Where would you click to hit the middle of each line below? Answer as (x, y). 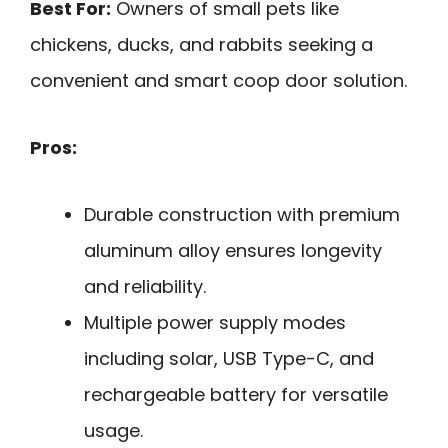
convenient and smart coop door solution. (218, 81)
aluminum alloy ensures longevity (233, 250)
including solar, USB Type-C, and (229, 358)
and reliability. (145, 286)
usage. (113, 430)
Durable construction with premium (242, 214)
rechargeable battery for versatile (236, 394)
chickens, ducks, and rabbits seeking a (201, 45)
